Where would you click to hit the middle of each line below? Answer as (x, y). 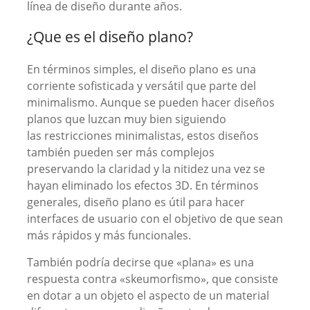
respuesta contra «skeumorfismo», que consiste (152, 279)
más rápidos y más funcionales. (109, 235)
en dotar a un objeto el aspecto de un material (148, 295)
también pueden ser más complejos (120, 152)
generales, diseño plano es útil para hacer (136, 202)
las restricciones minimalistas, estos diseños (143, 136)
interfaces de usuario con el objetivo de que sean (155, 219)
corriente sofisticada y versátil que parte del (141, 86)
